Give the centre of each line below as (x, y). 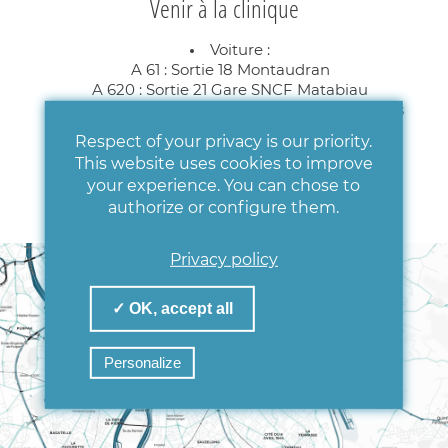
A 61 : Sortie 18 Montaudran (230, 70)
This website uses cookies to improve (223, 163)
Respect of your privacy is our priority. (224, 141)
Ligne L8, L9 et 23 (230, 165)
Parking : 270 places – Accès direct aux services (230, 110)
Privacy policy (223, 259)
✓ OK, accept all (172, 308)
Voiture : (240, 50)
